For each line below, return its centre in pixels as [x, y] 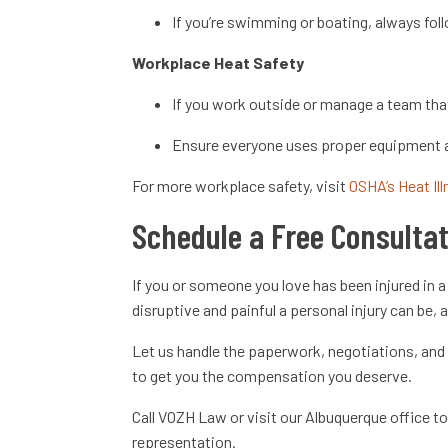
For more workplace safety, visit [240, 185]
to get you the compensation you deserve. [273, 375]
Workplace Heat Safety [218, 62]
